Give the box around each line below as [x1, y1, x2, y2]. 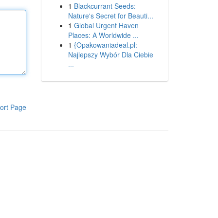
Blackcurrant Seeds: [73, 1, 136, 11]
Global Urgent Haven [73, 20, 139, 30]
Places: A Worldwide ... [68, 30, 139, 40]
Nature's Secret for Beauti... [68, 11, 153, 20]
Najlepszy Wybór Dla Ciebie [68, 50, 153, 59]
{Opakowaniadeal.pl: [73, 40, 137, 50]
